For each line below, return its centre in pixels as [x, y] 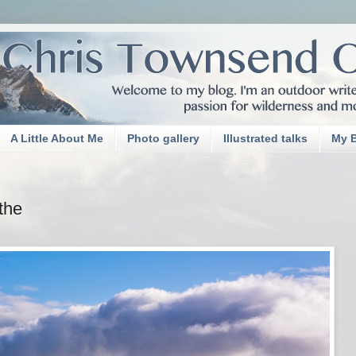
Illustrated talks [265, 139]
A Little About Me [57, 139]
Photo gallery [163, 139]
